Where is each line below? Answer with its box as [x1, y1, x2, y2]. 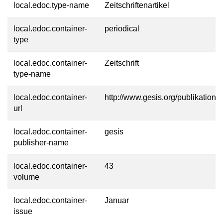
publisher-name [13, 138, 69, 147]
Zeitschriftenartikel [105, 1, 169, 9]
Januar [105, 196, 129, 205]
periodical [105, 24, 139, 33]
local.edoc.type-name [13, 1, 89, 9]
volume [13, 173, 39, 181]
